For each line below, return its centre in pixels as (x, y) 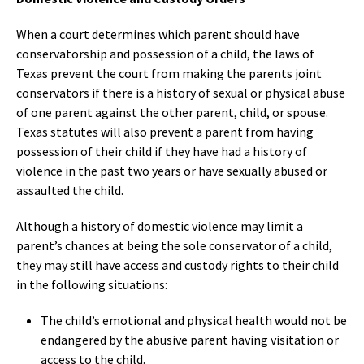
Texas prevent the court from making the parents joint (169, 73)
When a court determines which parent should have (158, 34)
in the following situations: (92, 284)
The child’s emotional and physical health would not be (194, 320)
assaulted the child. (70, 190)
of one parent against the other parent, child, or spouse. (172, 112)
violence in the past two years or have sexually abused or (172, 170)
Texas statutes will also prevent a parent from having (165, 131)
